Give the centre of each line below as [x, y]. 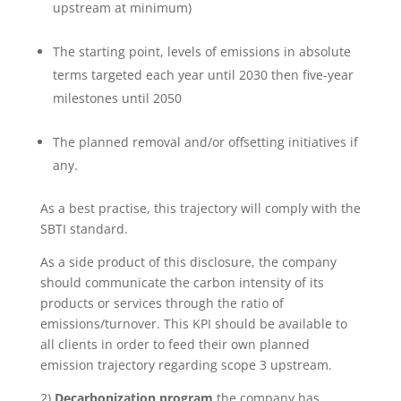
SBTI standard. [84, 229]
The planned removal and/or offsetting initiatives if [205, 142]
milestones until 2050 [117, 98]
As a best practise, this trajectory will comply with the [200, 209]
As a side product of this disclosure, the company [188, 262]
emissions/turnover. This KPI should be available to [193, 324]
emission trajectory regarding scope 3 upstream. [186, 365]
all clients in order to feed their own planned [175, 345]
